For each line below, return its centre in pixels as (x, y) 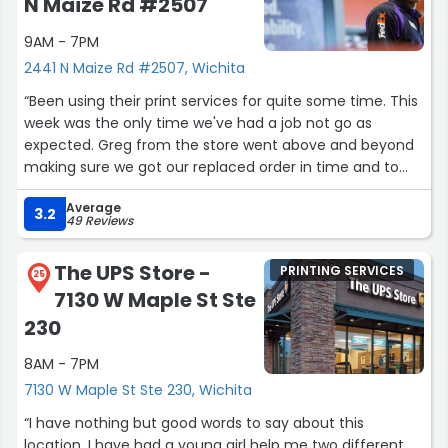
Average (93, 207)
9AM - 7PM (61, 41)
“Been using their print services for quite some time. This (221, 100)
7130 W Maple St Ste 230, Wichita (138, 390)
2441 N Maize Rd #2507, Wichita (134, 67)
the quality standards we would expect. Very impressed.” (221, 188)
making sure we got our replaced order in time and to (211, 166)
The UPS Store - (132, 272)
